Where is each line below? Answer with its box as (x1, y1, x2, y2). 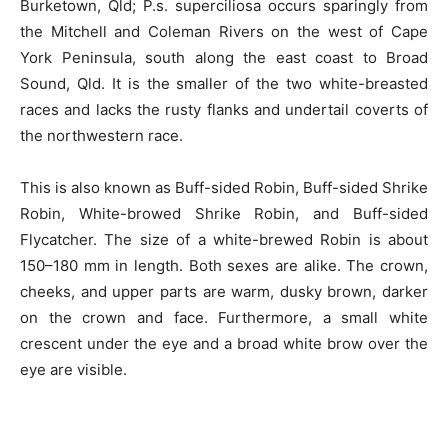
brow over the (322, 334, 428, 354)
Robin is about (312, 230, 428, 250)
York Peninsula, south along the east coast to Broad (20, 48, 428, 68)
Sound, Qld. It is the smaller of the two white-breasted (20, 74, 428, 94)
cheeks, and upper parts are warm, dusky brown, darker (20, 282, 428, 302)
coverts (354, 100, 409, 120)
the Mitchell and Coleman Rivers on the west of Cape (20, 22, 428, 42)
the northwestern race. (20, 126, 183, 146)
